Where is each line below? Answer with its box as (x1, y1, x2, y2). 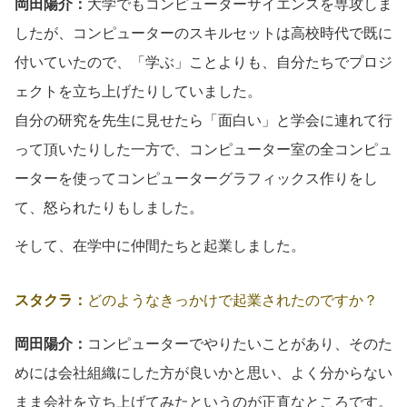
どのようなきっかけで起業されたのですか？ (87, 292, 378, 308)
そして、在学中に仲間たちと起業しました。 (15, 237, 305, 253)
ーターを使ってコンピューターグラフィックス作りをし (15, 170, 378, 186)
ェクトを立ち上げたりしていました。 (15, 83, 262, 99)
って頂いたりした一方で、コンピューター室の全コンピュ (15, 141, 392, 157)
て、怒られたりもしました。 (15, 199, 203, 215)
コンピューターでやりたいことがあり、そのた (87, 335, 392, 352)
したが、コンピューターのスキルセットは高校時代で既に (15, 25, 392, 41)
